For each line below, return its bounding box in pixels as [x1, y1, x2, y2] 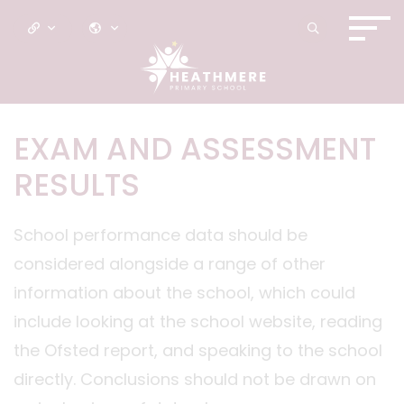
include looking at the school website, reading [14, 310, 382, 333]
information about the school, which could [14, 281, 355, 304]
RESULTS [14, 163, 140, 207]
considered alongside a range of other [14, 252, 326, 275]
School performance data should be [14, 224, 308, 246]
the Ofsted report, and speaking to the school [14, 339, 382, 362]
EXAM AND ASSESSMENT [14, 127, 376, 170]
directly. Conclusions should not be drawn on [14, 368, 376, 390]
